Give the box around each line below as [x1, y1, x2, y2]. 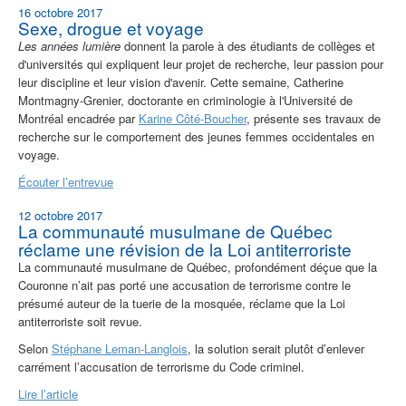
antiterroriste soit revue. [18, 313, 142, 331]
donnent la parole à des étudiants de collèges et [121, 37, 375, 55]
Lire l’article [18, 385, 78, 403]
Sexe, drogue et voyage [18, 15, 204, 41]
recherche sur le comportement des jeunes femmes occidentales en [18, 128, 374, 146]
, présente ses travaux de [246, 110, 381, 128]
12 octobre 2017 [18, 207, 102, 225]
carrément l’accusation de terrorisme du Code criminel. [18, 358, 304, 376]
